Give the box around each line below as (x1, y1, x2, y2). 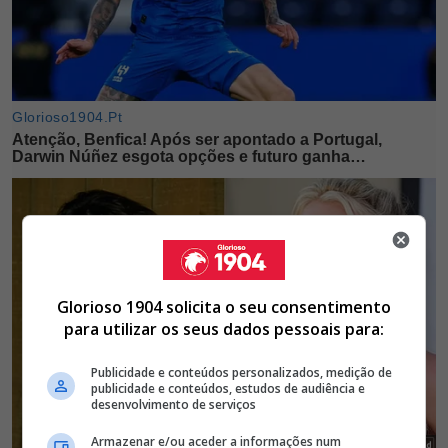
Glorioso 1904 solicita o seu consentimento (57, 295, 391, 318)
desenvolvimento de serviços (91, 395, 257, 413)
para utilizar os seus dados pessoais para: (64, 317, 384, 340)
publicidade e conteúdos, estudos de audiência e (91, 379, 366, 397)
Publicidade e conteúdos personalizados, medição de (91, 363, 393, 381)
